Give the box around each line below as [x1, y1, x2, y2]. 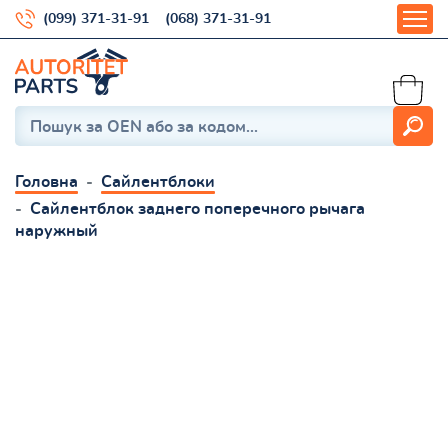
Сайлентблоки [101, 173, 215, 190]
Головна [15, 173, 78, 190]
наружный [15, 222, 98, 239]
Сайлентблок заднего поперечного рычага [30, 200, 365, 217]
